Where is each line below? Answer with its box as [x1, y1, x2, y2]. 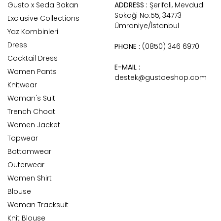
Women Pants [7, 67, 57, 76]
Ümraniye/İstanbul [114, 21, 179, 31]
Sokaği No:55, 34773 [114, 10, 182, 20]
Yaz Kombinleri [7, 27, 58, 37]
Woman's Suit [7, 93, 55, 103]
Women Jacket [7, 120, 60, 130]
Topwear [7, 133, 38, 143]
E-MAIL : [114, 62, 140, 72]
